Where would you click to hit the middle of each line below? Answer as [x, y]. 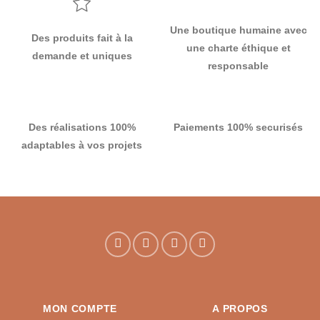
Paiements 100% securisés [238, 127]
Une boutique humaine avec [238, 30]
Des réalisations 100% [82, 127]
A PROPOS [240, 309]
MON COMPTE [80, 309]
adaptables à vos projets [82, 145]
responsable [238, 66]
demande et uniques [82, 55]
